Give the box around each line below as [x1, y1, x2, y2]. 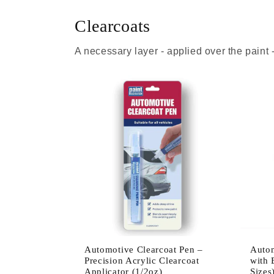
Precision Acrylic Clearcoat [84, 255, 199, 265]
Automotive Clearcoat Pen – [84, 244, 203, 254]
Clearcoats [75, 16, 150, 35]
